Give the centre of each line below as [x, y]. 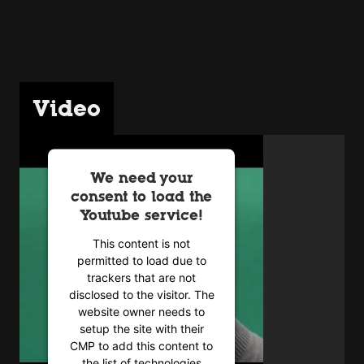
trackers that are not [141, 277]
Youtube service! [141, 215]
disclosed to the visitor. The [141, 294]
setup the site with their [141, 328]
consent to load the [141, 196]
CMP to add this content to [141, 345]
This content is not [141, 243]
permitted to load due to [141, 260]
